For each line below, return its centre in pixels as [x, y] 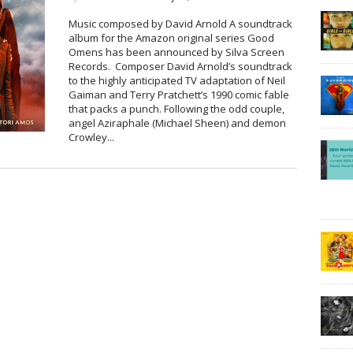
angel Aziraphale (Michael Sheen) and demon [177, 123]
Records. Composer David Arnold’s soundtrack [180, 66]
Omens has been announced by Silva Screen [176, 52]
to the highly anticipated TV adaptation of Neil [176, 80]
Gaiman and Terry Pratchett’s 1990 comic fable [178, 95]
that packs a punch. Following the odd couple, [176, 109]
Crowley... [91, 137]
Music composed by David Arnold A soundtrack [180, 24]
